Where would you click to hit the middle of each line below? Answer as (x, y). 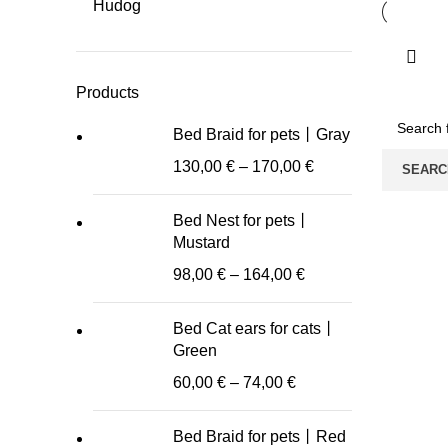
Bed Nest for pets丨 (242, 221)
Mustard (201, 243)
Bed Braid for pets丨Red (259, 437)
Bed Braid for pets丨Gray (261, 135)
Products (107, 93)
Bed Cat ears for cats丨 (255, 329)
